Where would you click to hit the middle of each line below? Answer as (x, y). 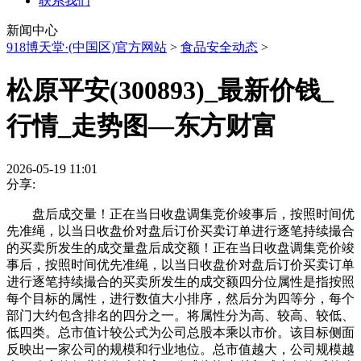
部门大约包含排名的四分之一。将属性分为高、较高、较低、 (180, 315)
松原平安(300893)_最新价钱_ (170, 91)
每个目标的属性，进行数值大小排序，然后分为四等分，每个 (180, 298)
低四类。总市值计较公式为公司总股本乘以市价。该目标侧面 (180, 332)
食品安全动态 (219, 47)
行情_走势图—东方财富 (142, 126)
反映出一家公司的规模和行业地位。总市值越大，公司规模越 (180, 349)
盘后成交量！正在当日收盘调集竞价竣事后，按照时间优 (180, 214)
